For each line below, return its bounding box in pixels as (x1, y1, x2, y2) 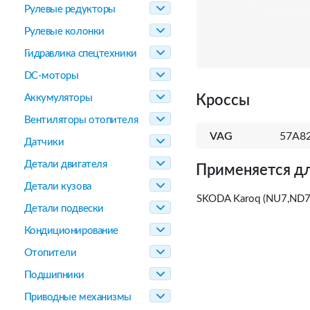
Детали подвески (24, 203, 104, 214)
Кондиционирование (24, 226, 118, 236)
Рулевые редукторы (24, 4, 116, 15)
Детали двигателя (24, 159, 107, 170)
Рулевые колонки (24, 26, 104, 37)
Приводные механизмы (24, 292, 131, 302)
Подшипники (24, 270, 84, 280)
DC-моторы (24, 71, 79, 81)
